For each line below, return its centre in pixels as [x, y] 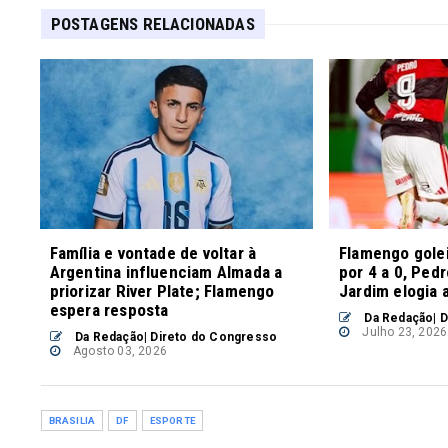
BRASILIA [72, 421]
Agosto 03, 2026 [118, 351]
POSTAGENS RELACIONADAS [152, 24]
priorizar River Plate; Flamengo [162, 291]
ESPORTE [172, 421]
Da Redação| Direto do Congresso [174, 337]
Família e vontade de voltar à [153, 253]
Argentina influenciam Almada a [166, 272]
